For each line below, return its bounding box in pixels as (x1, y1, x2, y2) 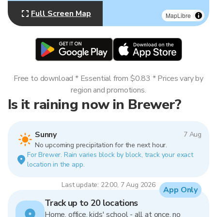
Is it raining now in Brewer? (8, 95, 182, 114)
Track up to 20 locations (45, 197, 138, 209)
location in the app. (27, 160, 85, 169)
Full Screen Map (31, 8, 91, 19)
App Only (163, 185, 198, 195)
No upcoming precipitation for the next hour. (35, 140, 167, 150)
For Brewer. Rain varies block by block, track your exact (27, 150, 193, 159)
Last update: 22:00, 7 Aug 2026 (62, 180, 155, 189)
